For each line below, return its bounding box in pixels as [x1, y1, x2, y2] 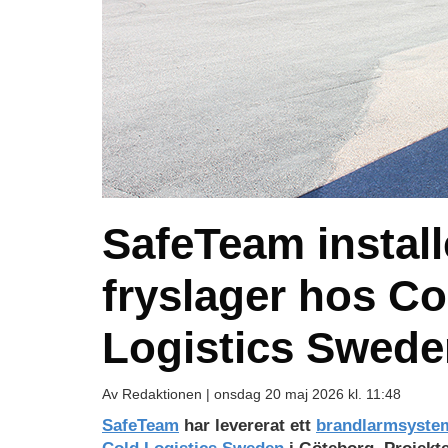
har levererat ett [179, 416, 316, 435]
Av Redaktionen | [102, 386, 214, 402]
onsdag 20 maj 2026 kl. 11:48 [214, 386, 401, 402]
